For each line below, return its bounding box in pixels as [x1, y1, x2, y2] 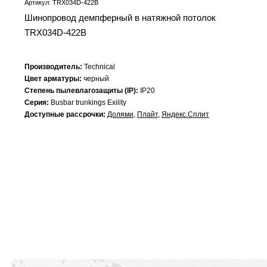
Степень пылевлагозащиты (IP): [24, 86, 140, 95]
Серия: [24, 98, 51, 107]
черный [83, 74, 109, 83]
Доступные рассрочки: [24, 110, 107, 119]
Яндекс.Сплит [162, 110, 209, 119]
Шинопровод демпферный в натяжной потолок [24, 13, 216, 23]
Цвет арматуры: [24, 74, 83, 83]
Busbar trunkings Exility [51, 98, 126, 107]
